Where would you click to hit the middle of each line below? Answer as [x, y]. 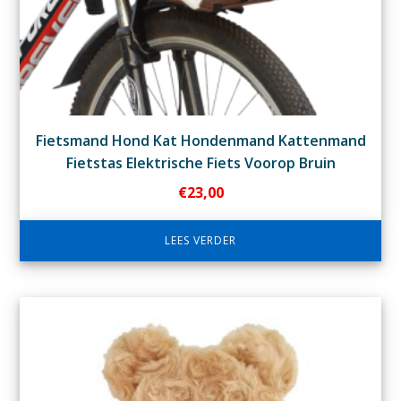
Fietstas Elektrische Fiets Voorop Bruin [200, 163]
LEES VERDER [200, 241]
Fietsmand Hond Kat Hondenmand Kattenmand [200, 141]
